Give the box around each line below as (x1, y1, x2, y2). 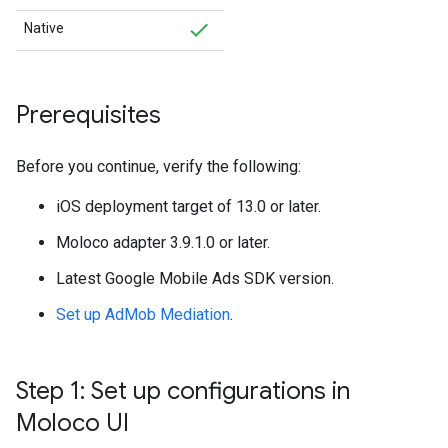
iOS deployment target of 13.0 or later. (56, 197, 321, 216)
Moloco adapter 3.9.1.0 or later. (56, 233, 270, 252)
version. (275, 269, 334, 288)
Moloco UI (16, 408, 129, 438)
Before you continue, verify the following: (16, 157, 301, 176)
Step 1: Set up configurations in (16, 376, 350, 406)
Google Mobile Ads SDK (105, 269, 275, 288)
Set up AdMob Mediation (56, 305, 230, 324)
